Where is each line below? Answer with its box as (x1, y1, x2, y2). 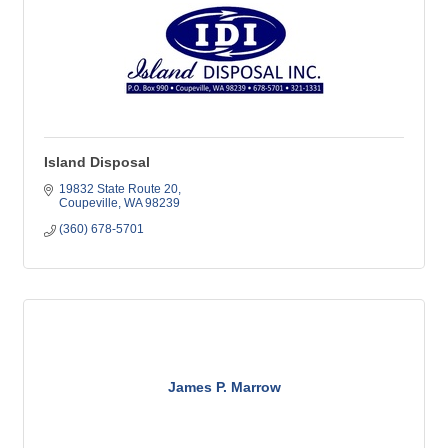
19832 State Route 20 (59, 182, 178, 196)
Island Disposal (44, 154, 150, 170)
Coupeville (59, 196, 118, 210)
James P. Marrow (167, 379, 281, 395)
